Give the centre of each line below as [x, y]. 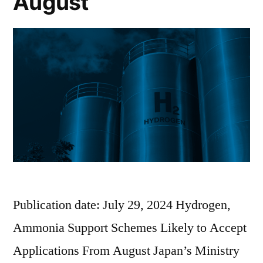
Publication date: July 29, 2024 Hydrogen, [122, 205]
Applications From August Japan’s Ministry [126, 250]
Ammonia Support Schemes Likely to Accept [130, 227]
